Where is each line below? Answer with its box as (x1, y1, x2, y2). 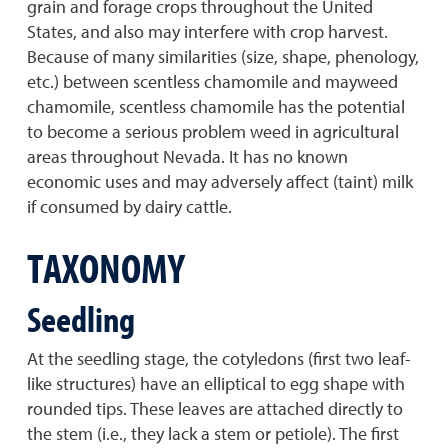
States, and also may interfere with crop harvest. (27, 20, 388, 43)
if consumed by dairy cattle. (27, 195, 232, 218)
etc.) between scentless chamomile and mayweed (27, 70, 398, 93)
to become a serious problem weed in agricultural (27, 120, 399, 143)
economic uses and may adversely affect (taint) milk (27, 170, 413, 193)
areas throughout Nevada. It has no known (27, 145, 348, 168)
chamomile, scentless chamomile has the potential (27, 95, 405, 118)
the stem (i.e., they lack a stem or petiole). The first (27, 422, 399, 445)
